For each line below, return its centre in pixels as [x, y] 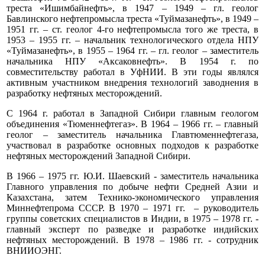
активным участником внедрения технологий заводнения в [132, 83]
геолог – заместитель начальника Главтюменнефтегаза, [132, 135]
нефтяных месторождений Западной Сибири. [98, 156]
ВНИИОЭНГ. [34, 251]
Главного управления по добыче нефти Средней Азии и [132, 187]
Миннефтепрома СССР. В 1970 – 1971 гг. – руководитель [132, 208]
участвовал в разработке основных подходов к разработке [132, 146]
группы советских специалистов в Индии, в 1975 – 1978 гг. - [132, 219]
